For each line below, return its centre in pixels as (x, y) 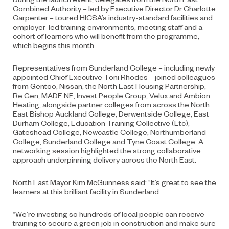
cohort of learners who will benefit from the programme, (106, 36)
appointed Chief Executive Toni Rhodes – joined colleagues (114, 76)
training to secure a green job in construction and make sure (114, 223)
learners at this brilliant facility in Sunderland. (87, 191)
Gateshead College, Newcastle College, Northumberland (109, 132)
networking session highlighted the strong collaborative (107, 150)
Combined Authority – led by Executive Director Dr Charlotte (114, 8)
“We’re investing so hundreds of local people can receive (109, 213)
